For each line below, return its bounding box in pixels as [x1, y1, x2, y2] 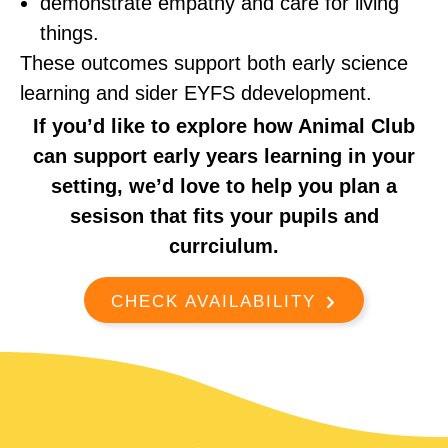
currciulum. [169, 235, 279, 258]
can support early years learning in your [33, 145, 415, 168]
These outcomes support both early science [20, 52, 408, 75]
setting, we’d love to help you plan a [51, 175, 397, 198]
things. [40, 22, 99, 45]
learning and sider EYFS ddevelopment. [20, 82, 372, 105]
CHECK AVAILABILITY [111, 292, 316, 312]
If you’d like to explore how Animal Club [33, 115, 415, 138]
